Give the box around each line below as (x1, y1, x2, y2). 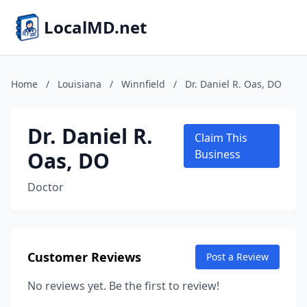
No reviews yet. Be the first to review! (27, 278, 219, 293)
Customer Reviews (27, 249, 141, 265)
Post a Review (206, 250, 269, 263)
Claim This (194, 130, 247, 145)
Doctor (27, 180, 64, 195)
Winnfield (121, 77, 165, 90)
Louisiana (58, 77, 101, 90)
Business (194, 147, 241, 162)
